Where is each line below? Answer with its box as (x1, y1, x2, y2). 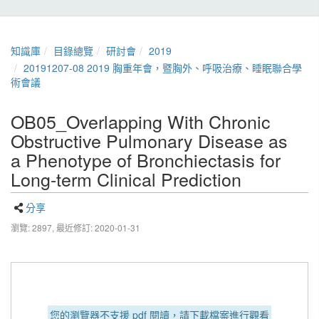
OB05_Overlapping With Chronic (11, 108, 271, 134)
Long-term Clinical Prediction (11, 166, 241, 192)
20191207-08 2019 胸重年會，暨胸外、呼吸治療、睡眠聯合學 (23, 61, 302, 75)
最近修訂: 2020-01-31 (56, 221, 140, 234)
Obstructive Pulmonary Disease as (11, 127, 288, 153)
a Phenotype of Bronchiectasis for (11, 147, 281, 172)
